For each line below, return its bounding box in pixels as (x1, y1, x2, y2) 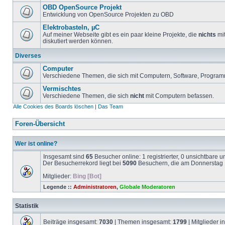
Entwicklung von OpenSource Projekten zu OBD (43, 11, 174, 18)
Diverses (15, 52, 41, 59)
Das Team (98, 103, 123, 109)
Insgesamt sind (43, 153, 86, 160)
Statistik (15, 202, 39, 209)
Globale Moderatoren (120, 184, 175, 190)
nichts (198, 31, 216, 38)
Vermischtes (43, 85, 81, 92)
